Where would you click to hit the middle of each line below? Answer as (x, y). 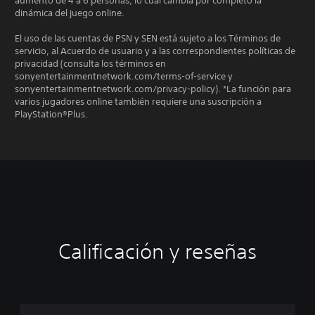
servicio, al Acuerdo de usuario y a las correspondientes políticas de (155, 51)
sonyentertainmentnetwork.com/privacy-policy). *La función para (153, 89)
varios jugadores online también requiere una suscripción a (138, 102)
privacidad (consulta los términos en (90, 64)
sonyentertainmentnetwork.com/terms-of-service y (124, 76)
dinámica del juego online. (70, 13)
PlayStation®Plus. (51, 114)
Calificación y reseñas (157, 251)
